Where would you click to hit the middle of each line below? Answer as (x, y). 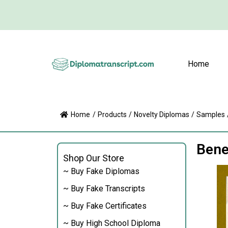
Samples (211, 115)
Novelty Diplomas (162, 115)
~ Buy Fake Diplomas (101, 171)
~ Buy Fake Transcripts (104, 189)
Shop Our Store (94, 158)
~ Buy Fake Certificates (105, 206)
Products (112, 115)
